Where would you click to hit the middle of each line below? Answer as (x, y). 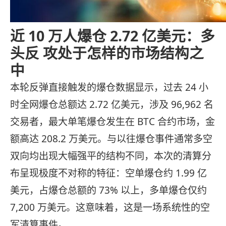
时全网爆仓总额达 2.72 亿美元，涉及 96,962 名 (112, 105)
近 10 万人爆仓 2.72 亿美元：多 (112, 36)
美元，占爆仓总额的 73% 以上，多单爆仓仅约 (108, 190)
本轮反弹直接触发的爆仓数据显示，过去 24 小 (109, 88)
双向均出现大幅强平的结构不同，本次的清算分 (111, 156)
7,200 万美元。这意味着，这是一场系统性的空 (110, 208)
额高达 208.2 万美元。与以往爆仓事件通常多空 (111, 139)
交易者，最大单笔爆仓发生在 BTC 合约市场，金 (112, 122)
